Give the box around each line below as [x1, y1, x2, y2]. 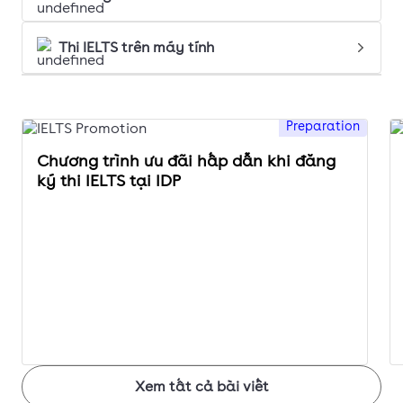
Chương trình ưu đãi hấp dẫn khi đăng [37, 151, 336, 171]
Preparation [286, 119, 360, 134]
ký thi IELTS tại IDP [37, 171, 181, 191]
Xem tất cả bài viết [134, 378, 269, 396]
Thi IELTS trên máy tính [58, 39, 214, 57]
